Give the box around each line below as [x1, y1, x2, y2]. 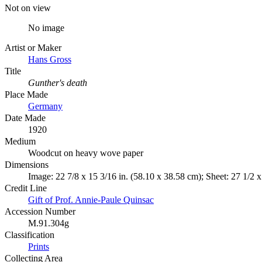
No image [28, 22, 64, 33]
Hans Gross [28, 54, 71, 64]
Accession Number [5, 206, 75, 216]
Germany [28, 101, 63, 111]
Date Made [5, 112, 46, 123]
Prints [28, 241, 49, 251]
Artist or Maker [5, 42, 61, 53]
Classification [5, 229, 54, 240]
